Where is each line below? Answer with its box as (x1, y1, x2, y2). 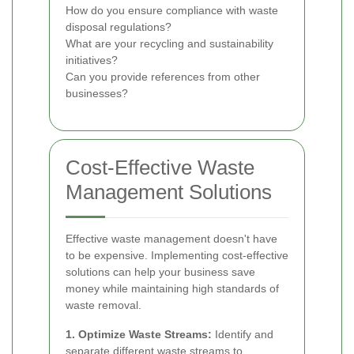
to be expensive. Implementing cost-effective (66, 248, 288, 262)
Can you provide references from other (66, 70, 260, 83)
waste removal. (66, 298, 141, 311)
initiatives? (66, 53, 118, 66)
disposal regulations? (66, 20, 171, 33)
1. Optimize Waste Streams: (66, 327, 212, 341)
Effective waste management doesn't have (66, 232, 277, 245)
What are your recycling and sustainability (66, 36, 273, 50)
